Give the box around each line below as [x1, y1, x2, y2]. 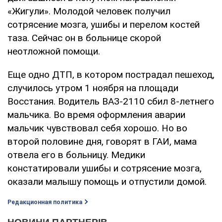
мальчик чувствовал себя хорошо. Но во [7, 122, 187, 134]
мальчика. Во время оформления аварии [7, 109, 185, 120]
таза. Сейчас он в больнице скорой [7, 32, 161, 44]
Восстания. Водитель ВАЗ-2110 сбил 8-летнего [7, 95, 214, 107]
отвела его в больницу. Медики [7, 149, 145, 161]
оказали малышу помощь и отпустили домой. [7, 175, 207, 187]
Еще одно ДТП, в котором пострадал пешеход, [7, 68, 215, 80]
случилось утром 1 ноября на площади [7, 82, 178, 94]
